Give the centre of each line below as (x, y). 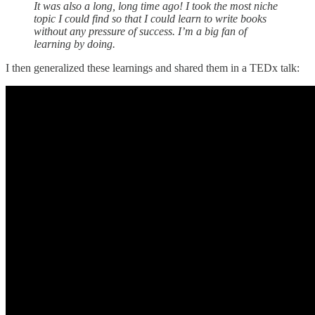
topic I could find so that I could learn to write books (150, 19)
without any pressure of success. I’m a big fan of (140, 32)
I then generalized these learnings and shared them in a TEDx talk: (153, 68)
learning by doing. (75, 44)
